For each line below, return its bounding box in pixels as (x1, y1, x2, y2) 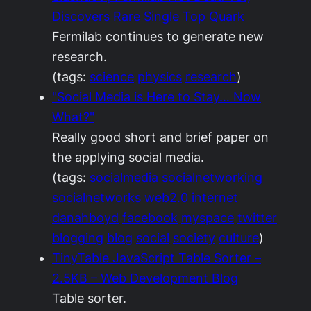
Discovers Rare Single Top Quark (52, 9, 244, 24)
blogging (52, 230, 103, 245)
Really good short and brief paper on (52, 130, 269, 144)
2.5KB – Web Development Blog (52, 271, 238, 285)
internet (192, 190, 238, 205)
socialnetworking (162, 170, 262, 185)
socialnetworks (52, 190, 141, 205)
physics (137, 69, 182, 84)
